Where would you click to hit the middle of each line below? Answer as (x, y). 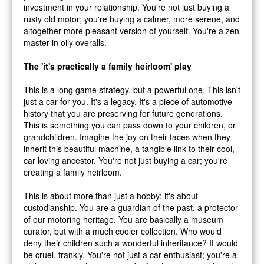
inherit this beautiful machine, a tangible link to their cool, (129, 148)
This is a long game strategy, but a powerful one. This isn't (132, 89)
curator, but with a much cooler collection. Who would (123, 231)
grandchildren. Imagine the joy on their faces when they (127, 136)
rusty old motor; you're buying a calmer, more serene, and (132, 19)
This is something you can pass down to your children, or (130, 125)
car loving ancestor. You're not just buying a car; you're (126, 160)
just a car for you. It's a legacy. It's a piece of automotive (128, 101)
